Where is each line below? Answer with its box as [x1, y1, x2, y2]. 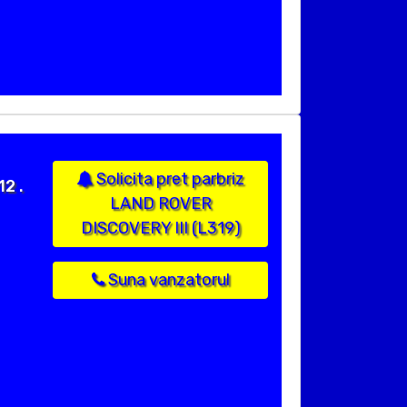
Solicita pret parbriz [93, 169, 244, 190]
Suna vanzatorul [104, 270, 230, 291]
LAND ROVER [109, 194, 212, 214]
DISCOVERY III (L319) [80, 218, 241, 239]
